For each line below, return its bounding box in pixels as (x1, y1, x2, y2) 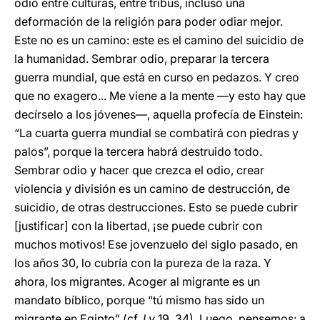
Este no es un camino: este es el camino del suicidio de (14, 33, 304, 47)
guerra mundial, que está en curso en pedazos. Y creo (14, 70, 299, 84)
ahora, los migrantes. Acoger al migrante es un (14, 274, 260, 289)
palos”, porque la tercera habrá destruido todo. (14, 144, 262, 159)
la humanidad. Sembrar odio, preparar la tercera (14, 51, 269, 66)
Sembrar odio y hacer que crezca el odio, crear (14, 163, 264, 177)
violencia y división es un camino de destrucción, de (14, 181, 290, 196)
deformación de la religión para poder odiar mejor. (14, 14, 283, 29)
